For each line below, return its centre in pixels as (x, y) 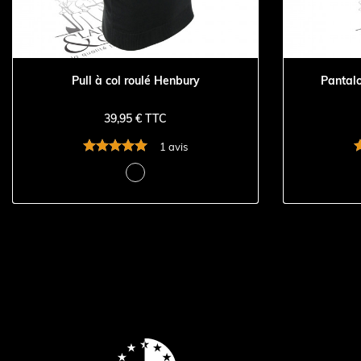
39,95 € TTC (135, 119)
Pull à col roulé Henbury (135, 80)
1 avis (174, 146)
